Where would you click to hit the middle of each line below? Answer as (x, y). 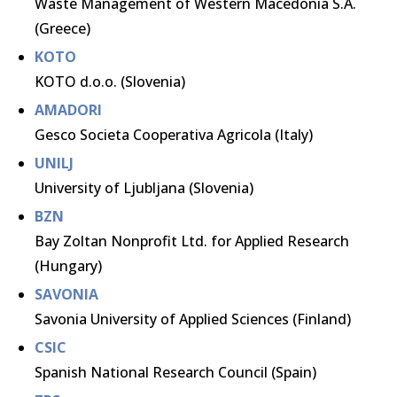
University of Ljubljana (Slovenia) (144, 188)
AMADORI (68, 110)
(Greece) (62, 28)
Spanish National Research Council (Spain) (175, 372)
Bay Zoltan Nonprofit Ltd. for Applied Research (192, 241)
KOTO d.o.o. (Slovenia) (110, 82)
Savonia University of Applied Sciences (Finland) (193, 319)
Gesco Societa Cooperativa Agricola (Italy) (174, 135)
